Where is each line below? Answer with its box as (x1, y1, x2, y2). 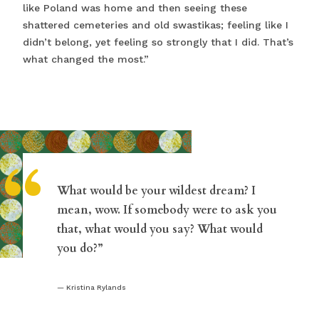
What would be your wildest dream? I (57, 182, 256, 199)
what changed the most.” (23, 53, 149, 65)
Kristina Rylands (66, 283, 126, 291)
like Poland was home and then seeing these (23, 1, 247, 14)
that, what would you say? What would (57, 221, 263, 237)
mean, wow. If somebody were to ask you (57, 202, 277, 218)
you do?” (57, 240, 103, 256)
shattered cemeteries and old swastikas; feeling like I (23, 19, 288, 31)
